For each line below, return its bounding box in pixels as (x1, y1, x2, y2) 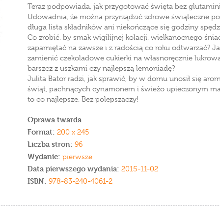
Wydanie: (27, 152, 62, 161)
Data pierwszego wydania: (27, 164, 121, 173)
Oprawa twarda (27, 115, 82, 124)
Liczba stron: (27, 139, 73, 149)
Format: (27, 127, 55, 137)
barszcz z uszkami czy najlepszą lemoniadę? (27, 64, 175, 73)
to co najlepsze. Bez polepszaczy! (27, 95, 138, 104)
